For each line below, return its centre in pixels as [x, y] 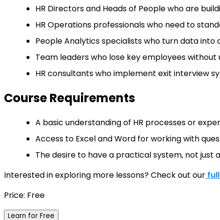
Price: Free [24, 195]
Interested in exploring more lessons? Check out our [105, 175]
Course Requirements [69, 98]
